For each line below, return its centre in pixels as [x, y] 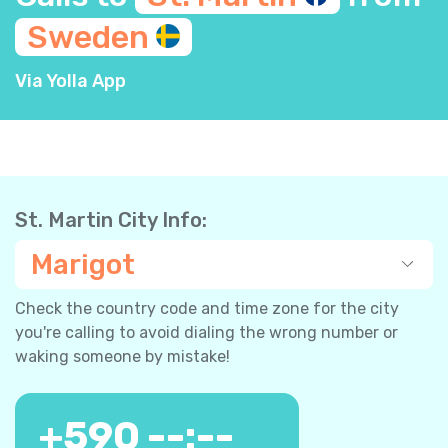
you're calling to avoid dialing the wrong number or [206, 332]
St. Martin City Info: [111, 219]
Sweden [91, 36]
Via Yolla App [70, 80]
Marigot [83, 264]
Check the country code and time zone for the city [207, 308]
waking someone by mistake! [122, 356]
